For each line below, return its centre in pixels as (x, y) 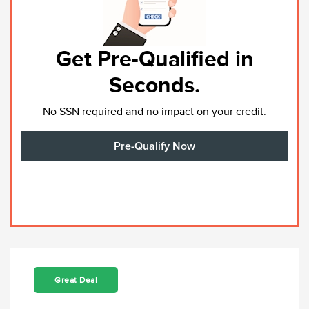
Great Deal (76, 280)
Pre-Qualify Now (154, 146)
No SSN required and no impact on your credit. (154, 111)
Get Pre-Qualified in (154, 58)
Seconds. (154, 84)
